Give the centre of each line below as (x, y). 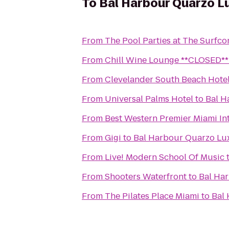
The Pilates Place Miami (152, 196)
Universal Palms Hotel (149, 99)
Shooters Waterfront (146, 177)
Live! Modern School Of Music (165, 157)
